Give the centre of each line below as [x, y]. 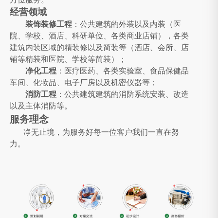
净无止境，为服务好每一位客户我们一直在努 [94, 132]
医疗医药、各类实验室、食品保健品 [127, 71]
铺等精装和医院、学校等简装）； [68, 59]
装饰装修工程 [49, 24]
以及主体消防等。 [41, 106]
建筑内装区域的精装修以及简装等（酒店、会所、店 [99, 48]
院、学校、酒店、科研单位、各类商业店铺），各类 [99, 36]
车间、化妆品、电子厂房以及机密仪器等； [84, 83]
